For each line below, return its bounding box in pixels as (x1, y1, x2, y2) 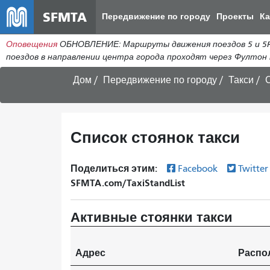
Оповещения (6, 39, 57, 49)
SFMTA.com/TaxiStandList (71, 177, 185, 189)
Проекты (216, 11, 254, 22)
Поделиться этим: (71, 163, 160, 174)
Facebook (178, 163, 220, 174)
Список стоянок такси (71, 128, 240, 147)
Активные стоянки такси (71, 210, 233, 225)
